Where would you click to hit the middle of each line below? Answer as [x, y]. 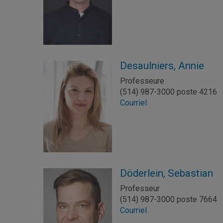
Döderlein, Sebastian [167, 173]
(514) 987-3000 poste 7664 [169, 200]
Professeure [142, 81]
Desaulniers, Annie [162, 65]
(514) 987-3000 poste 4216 [169, 92]
